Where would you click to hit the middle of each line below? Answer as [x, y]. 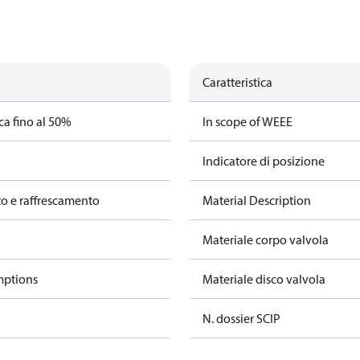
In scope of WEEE [247, 121]
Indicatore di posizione [264, 161]
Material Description [257, 200]
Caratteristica [237, 82]
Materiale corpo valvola [266, 239]
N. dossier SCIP [241, 318]
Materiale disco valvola [264, 279]
